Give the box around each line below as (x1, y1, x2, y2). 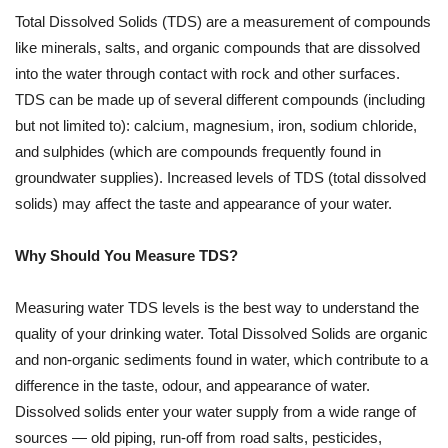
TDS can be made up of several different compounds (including (15, 91, 425, 109)
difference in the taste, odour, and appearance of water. (15, 377, 370, 395)
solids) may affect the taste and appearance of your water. (15, 195, 392, 213)
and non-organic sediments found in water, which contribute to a (15, 351, 428, 369)
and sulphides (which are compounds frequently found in (15, 143, 381, 161)
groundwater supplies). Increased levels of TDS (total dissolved (15, 169, 426, 187)
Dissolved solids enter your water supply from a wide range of (15, 403, 416, 421)
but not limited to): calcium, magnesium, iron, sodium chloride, (15, 117, 417, 135)
